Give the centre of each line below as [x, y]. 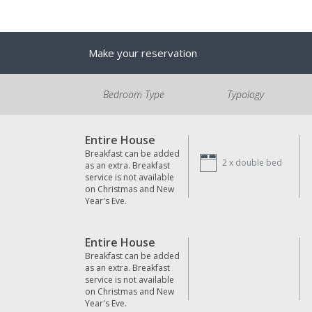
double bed [258, 163]
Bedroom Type [134, 94]
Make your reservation [143, 53]
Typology [245, 94]
